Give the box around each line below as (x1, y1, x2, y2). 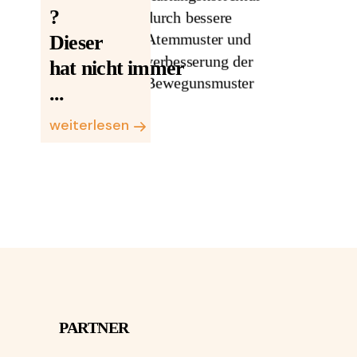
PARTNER (58, 319, 129, 336)
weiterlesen (49, 116, 129, 135)
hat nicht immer (49, 57, 185, 80)
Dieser (49, 31, 104, 54)
